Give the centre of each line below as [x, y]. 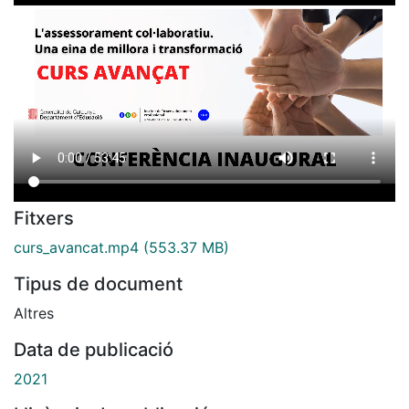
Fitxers [44, 218]
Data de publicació [94, 349]
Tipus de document [98, 283]
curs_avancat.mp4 [76, 247]
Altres [34, 313]
